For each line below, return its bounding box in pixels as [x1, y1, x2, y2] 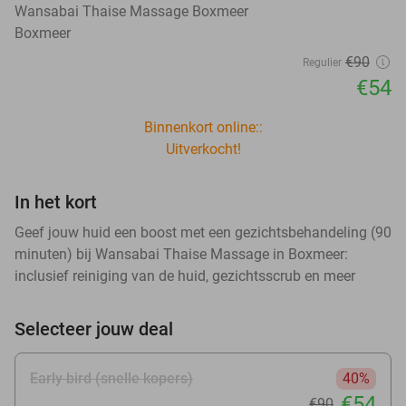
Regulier [303, 55, 342, 69]
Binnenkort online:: [143, 118, 263, 136]
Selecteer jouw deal [14, 317, 173, 340]
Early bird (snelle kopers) [30, 369, 193, 387]
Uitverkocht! [165, 140, 241, 158]
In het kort [14, 190, 97, 213]
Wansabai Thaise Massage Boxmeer [14, 2, 248, 20]
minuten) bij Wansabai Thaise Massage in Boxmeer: [14, 245, 348, 263]
